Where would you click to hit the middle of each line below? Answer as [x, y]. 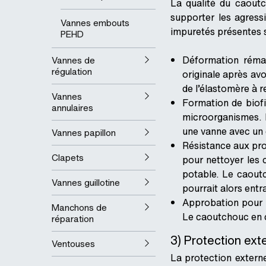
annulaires [72, 108]
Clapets [68, 158]
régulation [72, 72]
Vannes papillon [84, 133]
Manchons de [79, 208]
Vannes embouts [95, 23]
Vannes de [73, 60]
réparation [73, 219]
